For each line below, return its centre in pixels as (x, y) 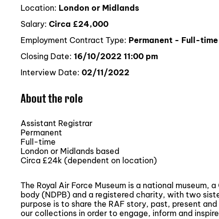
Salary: (35, 24)
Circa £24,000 (79, 24)
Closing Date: (47, 56)
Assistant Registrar (56, 123)
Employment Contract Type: (75, 40)
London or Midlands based (70, 151)
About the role (52, 98)
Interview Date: (51, 72)
